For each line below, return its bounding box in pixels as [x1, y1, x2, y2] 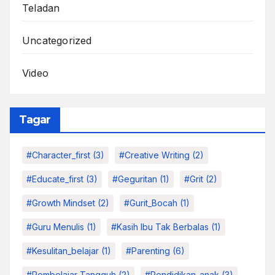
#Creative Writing [119, 149, 190, 160]
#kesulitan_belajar [26, 245, 99, 256]
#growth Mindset [26, 197, 95, 208]
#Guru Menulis [26, 221, 84, 232]
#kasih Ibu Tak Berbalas [111, 221, 209, 232]
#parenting [126, 245, 170, 256]
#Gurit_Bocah [124, 197, 177, 208]
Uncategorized [22, 34, 92, 47]
